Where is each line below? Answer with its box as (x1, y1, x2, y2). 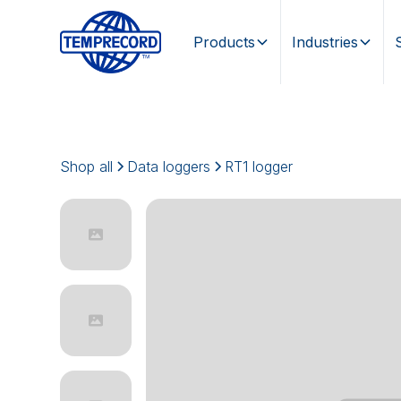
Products (192, 33, 255, 52)
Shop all (60, 158, 114, 176)
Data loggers (127, 158, 211, 176)
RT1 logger (225, 158, 294, 176)
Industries (291, 33, 358, 52)
